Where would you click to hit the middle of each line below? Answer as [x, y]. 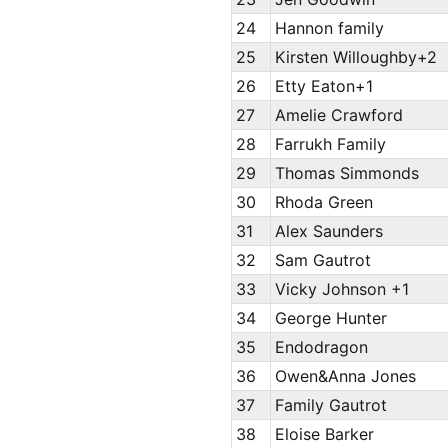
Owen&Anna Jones [346, 376]
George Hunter [331, 318]
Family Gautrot [331, 405]
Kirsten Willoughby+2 [356, 57]
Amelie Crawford [339, 115]
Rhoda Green [324, 202]
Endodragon [322, 347]
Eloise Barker [325, 434]
